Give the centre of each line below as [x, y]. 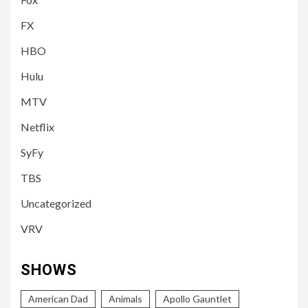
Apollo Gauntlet [197, 298]
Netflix [37, 126]
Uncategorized [56, 203]
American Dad [58, 298]
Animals [125, 298]
